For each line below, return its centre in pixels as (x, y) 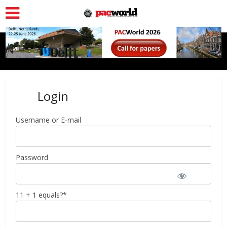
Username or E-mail (49, 120)
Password (32, 158)
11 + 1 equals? (40, 195)
